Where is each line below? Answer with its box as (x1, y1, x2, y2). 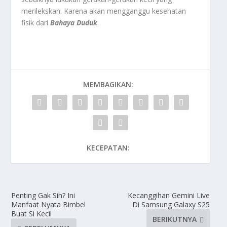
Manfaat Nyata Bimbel (11, 199, 86, 209)
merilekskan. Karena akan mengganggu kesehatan (21, 6, 186, 16)
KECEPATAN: (86, 142, 130, 153)
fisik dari (21, 17, 51, 27)
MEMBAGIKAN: (83, 79, 133, 89)
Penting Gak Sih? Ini (11, 190, 75, 200)
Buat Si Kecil (11, 208, 52, 218)
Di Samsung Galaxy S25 (132, 199, 210, 209)
